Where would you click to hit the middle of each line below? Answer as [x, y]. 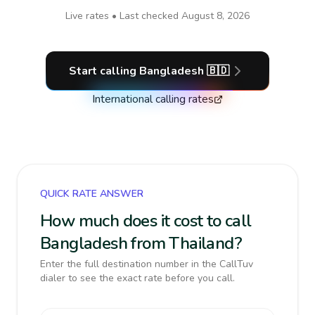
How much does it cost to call [146, 221]
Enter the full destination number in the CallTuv [147, 264]
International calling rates [153, 99]
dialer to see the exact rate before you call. [137, 278]
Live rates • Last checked [123, 16]
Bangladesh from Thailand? [141, 243]
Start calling [104, 71]
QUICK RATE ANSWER [92, 194]
